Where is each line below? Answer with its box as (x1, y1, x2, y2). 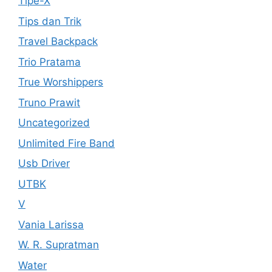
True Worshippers (18, 76, 103, 88)
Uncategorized (18, 117, 90, 129)
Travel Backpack (18, 35, 98, 47)
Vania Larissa (18, 218, 84, 231)
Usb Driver (18, 157, 70, 169)
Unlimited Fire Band (18, 137, 115, 149)
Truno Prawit (18, 96, 80, 109)
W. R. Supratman (18, 239, 99, 251)
